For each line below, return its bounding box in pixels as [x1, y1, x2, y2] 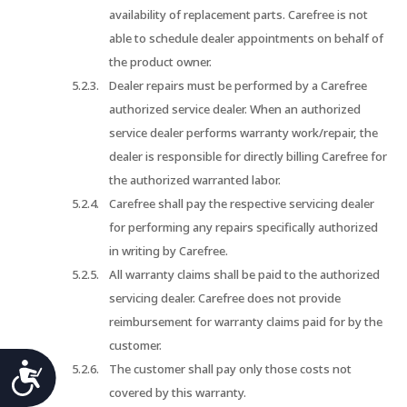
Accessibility [44, 353, 156, 382]
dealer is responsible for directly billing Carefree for [109, 148, 388, 165]
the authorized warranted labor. [109, 172, 282, 189]
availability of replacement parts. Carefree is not [109, 6, 369, 24]
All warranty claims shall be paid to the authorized [109, 266, 381, 283]
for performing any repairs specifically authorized [109, 219, 379, 236]
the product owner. [109, 54, 213, 71]
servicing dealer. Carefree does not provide [109, 290, 342, 307]
